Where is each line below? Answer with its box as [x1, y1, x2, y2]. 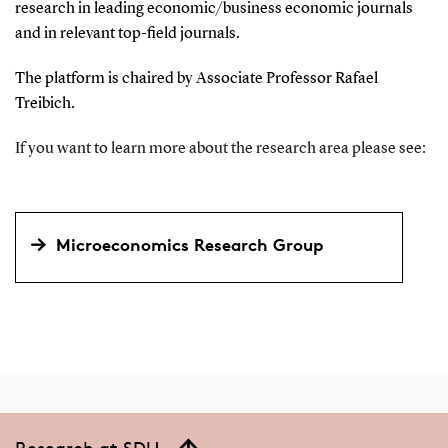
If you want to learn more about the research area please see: [14, 140, 426, 157]
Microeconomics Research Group [55, 233, 323, 255]
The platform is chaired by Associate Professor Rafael [14, 70, 378, 87]
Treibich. [14, 95, 75, 112]
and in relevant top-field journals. [14, 25, 240, 42]
